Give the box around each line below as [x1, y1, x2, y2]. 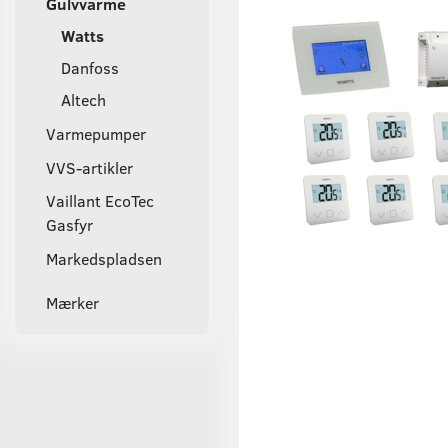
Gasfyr [46, 214, 93, 236]
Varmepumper [46, 122, 146, 144]
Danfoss [61, 56, 119, 78]
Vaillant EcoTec [46, 190, 154, 212]
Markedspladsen [46, 248, 162, 270]
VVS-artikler [46, 156, 133, 178]
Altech [61, 88, 106, 110]
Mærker [46, 292, 99, 314]
